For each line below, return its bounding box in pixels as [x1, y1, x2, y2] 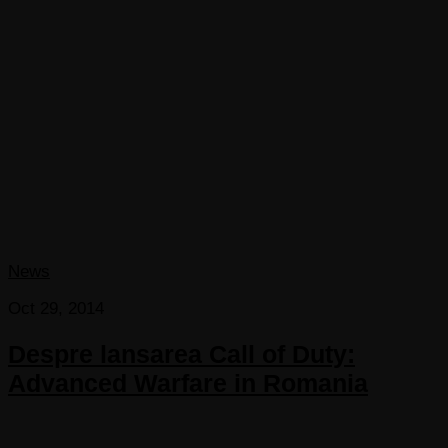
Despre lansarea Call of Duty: [8, 340, 355, 369]
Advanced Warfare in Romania [8, 369, 368, 398]
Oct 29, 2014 [8, 299, 104, 319]
